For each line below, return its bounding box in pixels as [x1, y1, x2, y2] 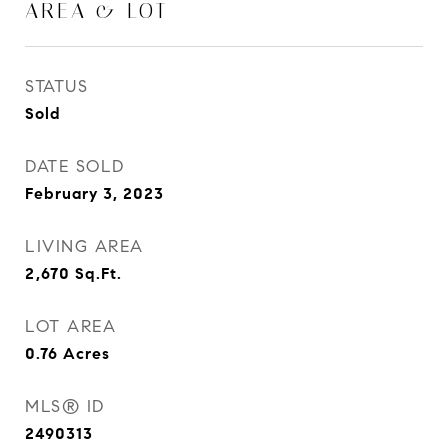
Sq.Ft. [75, 264, 122, 283]
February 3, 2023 [25, 184, 164, 203]
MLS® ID [25, 396, 105, 417]
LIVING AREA [25, 236, 144, 257]
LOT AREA [25, 316, 116, 337]
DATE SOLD [25, 156, 125, 177]
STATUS [25, 76, 88, 97]
